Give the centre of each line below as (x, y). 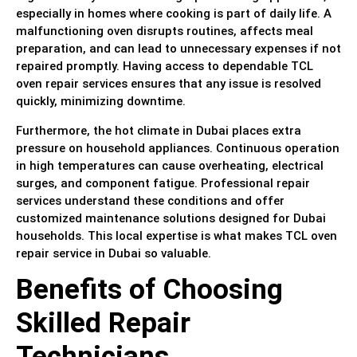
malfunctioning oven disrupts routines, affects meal (165, 31)
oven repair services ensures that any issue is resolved (169, 84)
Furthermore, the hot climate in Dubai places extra (159, 130)
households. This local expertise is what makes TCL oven (177, 235)
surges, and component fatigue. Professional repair (163, 183)
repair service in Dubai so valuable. (114, 253)
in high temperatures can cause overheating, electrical (170, 165)
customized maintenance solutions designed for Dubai (171, 218)
